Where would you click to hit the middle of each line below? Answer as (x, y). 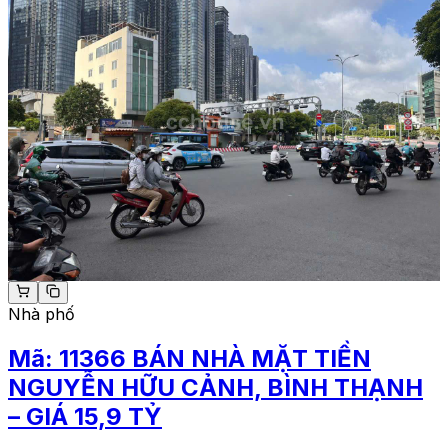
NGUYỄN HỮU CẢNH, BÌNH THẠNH (215, 387)
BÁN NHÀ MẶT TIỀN (251, 358)
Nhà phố (41, 313)
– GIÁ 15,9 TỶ (85, 416)
